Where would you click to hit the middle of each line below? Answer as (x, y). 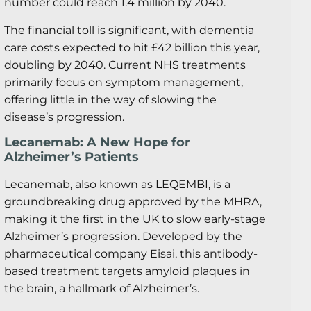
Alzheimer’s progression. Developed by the (123, 237)
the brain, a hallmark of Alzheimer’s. (102, 289)
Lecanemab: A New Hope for (97, 143)
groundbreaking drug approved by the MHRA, (133, 202)
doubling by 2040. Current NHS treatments (125, 65)
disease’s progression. (64, 117)
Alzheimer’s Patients (72, 157)
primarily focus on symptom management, (124, 82)
